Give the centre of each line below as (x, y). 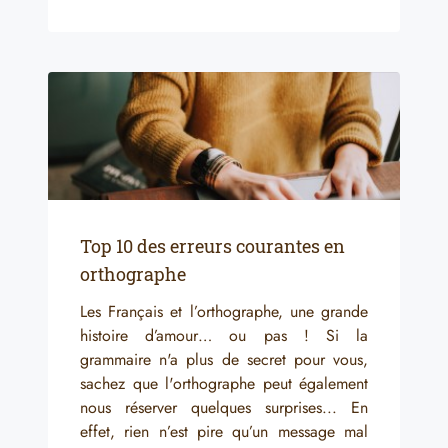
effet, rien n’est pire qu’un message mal (224, 431)
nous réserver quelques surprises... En (224, 407)
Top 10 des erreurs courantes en (212, 245)
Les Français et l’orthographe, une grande (224, 311)
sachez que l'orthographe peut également (224, 383)
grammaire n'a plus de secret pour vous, (224, 359)
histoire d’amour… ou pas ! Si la (224, 335)
